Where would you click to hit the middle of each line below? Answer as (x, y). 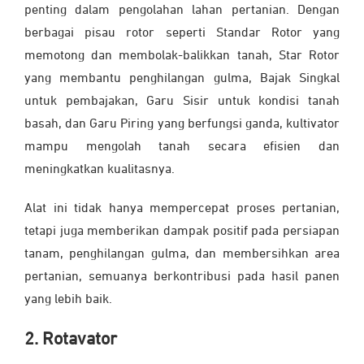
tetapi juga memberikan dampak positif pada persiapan (182, 231)
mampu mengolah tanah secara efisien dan (182, 147)
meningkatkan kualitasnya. (101, 169)
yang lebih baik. (68, 299)
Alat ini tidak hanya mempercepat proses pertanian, (182, 208)
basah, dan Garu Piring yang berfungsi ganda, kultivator (182, 124)
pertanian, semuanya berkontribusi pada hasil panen (182, 277)
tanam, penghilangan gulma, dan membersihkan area (182, 254)
